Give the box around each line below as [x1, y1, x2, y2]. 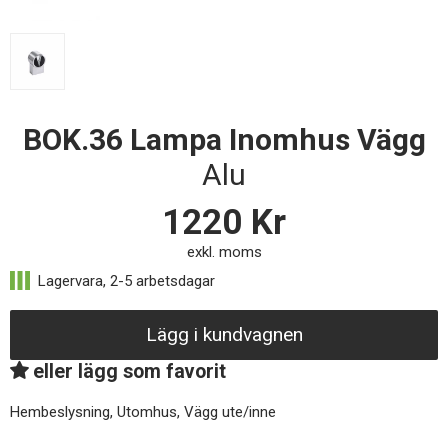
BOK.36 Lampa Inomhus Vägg [22, 121, 426, 157]
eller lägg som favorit [33, 359, 226, 383]
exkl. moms [186, 242, 262, 261]
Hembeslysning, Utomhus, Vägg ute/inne [10, 402, 276, 421]
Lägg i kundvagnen [145, 322, 303, 346]
